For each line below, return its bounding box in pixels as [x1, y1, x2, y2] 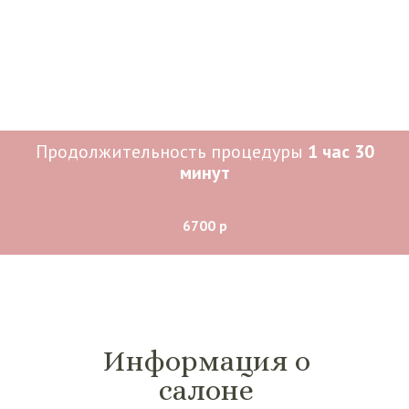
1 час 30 [307, 139, 374, 163]
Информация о [102, 343, 310, 377]
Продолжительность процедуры [35, 139, 308, 163]
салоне [159, 372, 254, 406]
